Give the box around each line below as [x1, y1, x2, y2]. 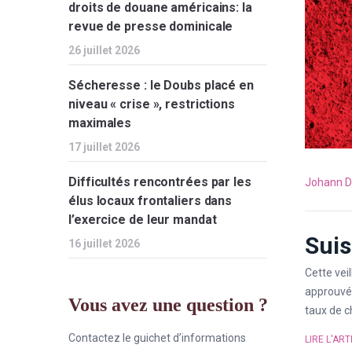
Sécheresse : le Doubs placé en [68, 78, 254, 93]
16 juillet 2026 [68, 237, 140, 250]
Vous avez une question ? [68, 295, 268, 315]
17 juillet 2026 [68, 141, 140, 153]
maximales [68, 115, 132, 130]
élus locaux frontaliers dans [68, 193, 233, 208]
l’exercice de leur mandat [68, 212, 217, 227]
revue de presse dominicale [68, 19, 233, 34]
